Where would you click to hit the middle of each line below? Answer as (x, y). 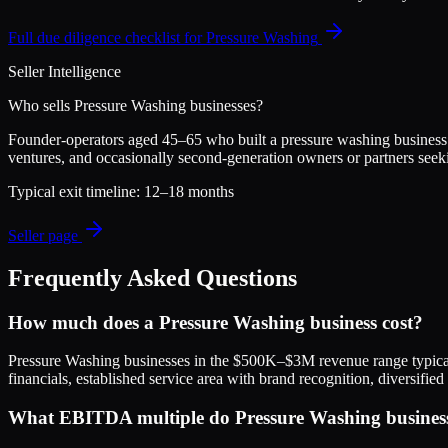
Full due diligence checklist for (107, 37)
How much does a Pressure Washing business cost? (215, 322)
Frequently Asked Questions (152, 277)
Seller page (45, 235)
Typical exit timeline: (76, 191)
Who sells (41, 105)
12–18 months (189, 191)
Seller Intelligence (64, 71)
